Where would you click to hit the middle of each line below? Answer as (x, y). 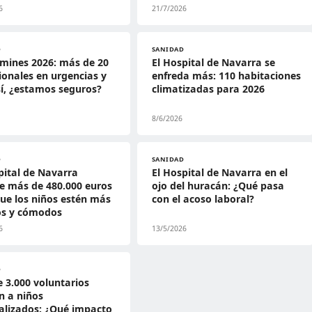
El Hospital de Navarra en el (219, 172)
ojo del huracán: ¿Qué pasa (218, 186)
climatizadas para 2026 (208, 89)
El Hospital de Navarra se (213, 62)
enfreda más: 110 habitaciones (226, 76)
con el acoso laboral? (203, 199)
